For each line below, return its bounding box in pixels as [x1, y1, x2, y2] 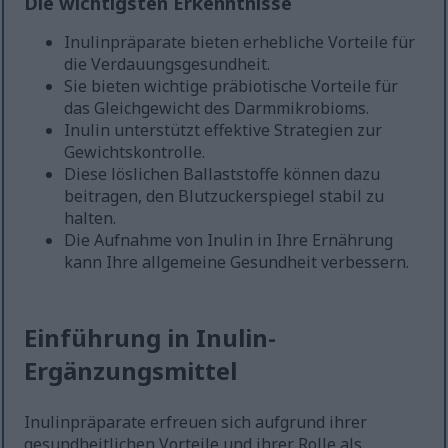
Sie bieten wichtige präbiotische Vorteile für [64, 75, 399, 98]
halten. [64, 207, 117, 230]
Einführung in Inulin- [24, 321, 277, 355]
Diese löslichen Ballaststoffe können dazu [64, 163, 381, 186]
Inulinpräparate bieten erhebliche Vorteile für [64, 31, 416, 54]
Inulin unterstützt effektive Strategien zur [64, 119, 383, 142]
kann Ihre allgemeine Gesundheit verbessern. [64, 251, 410, 274]
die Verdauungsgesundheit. [64, 53, 271, 76]
